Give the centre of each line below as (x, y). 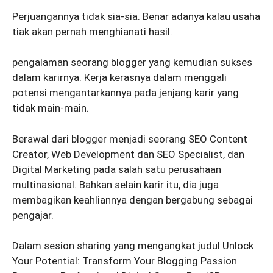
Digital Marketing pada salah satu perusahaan (117, 169)
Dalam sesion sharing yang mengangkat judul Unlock (133, 246)
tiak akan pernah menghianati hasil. (92, 31)
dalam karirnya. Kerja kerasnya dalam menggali (119, 78)
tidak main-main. (51, 108)
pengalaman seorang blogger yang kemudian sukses (132, 62)
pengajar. (33, 215)
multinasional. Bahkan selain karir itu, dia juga (115, 184)
